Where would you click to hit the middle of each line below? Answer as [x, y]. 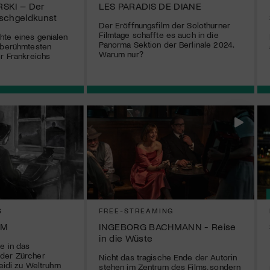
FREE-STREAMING [137, 211]
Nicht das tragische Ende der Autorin [168, 257]
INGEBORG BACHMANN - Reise [168, 227]
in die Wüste [126, 238]
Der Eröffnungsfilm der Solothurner [165, 25]
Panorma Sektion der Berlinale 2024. [166, 45]
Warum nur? [121, 54]
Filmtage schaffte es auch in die [159, 35]
